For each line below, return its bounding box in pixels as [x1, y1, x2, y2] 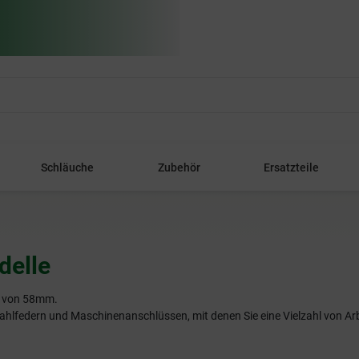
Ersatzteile [263, 161, 319, 174]
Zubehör [157, 161, 200, 174]
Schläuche [41, 161, 95, 174]
